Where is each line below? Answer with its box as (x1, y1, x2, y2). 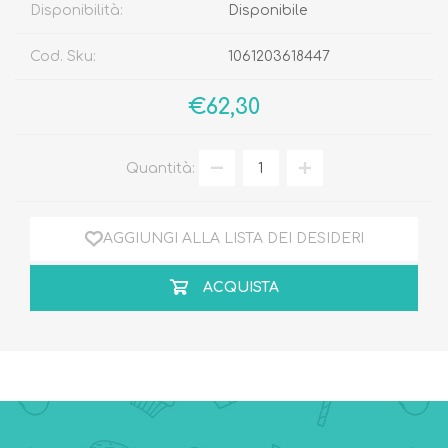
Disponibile (228, 3, 307, 19)
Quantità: (125, 160, 195, 176)
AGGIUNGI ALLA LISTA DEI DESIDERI (102, 231, 364, 247)
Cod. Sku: (30, 49, 96, 65)
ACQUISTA (202, 280, 279, 296)
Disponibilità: (30, 3, 123, 19)
